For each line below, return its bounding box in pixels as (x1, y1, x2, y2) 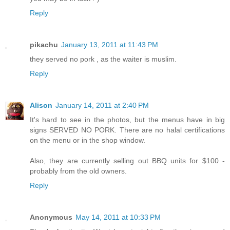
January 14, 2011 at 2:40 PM (55, 101, 149, 110)
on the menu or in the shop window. (30, 136, 145, 145)
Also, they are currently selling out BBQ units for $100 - (30, 157, 225, 165)
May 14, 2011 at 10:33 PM (75, 213, 161, 221)
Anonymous (30, 213, 72, 221)
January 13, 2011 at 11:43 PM (61, 41, 158, 49)
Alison (30, 101, 52, 110)
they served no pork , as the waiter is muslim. (30, 55, 177, 64)
